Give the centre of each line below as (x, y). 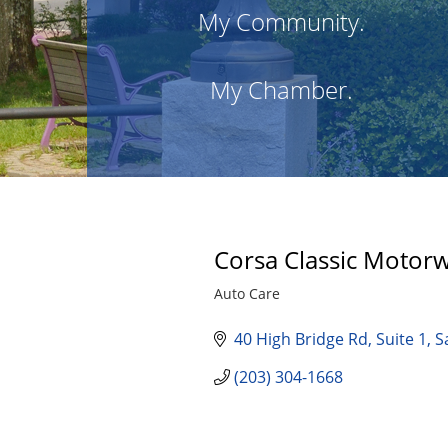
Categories (249, 305)
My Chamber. (282, 89)
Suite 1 (402, 339)
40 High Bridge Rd (301, 339)
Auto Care (247, 293)
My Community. (282, 21)
